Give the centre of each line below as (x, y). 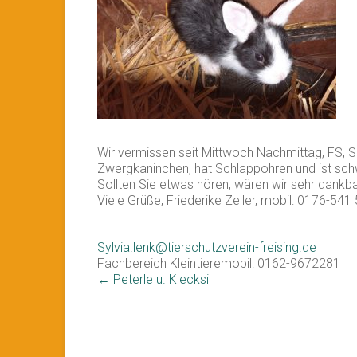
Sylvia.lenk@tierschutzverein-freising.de (207, 247)
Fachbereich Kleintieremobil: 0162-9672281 (219, 263)
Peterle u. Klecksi (159, 279)
